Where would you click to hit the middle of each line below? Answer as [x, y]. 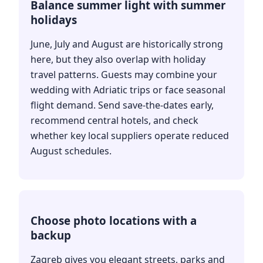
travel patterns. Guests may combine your [124, 75]
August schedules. [71, 151]
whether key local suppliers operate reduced [130, 136]
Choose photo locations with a [114, 221]
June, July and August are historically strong [127, 44]
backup [51, 235]
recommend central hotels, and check [114, 121]
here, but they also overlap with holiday [118, 60]
